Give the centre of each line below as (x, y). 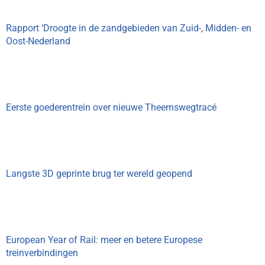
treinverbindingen (42, 253)
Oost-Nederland (38, 41)
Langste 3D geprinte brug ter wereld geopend (99, 174)
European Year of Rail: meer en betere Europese (104, 240)
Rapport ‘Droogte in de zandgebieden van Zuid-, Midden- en (129, 28)
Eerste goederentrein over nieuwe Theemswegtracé (111, 107)
